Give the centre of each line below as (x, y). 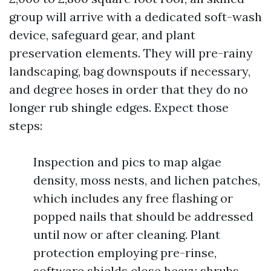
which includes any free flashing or (133, 198)
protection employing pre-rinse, (125, 253)
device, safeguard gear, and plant (102, 35)
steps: (26, 126)
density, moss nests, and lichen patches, (147, 180)
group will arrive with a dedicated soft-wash (135, 17)
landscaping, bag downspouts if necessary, (130, 71)
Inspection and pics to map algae (127, 162)
